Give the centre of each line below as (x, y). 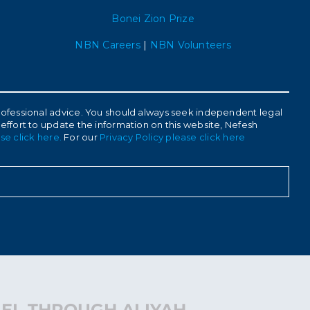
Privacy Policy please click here (173, 137)
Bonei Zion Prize (153, 19)
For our (80, 137)
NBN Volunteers (190, 45)
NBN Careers (108, 45)
